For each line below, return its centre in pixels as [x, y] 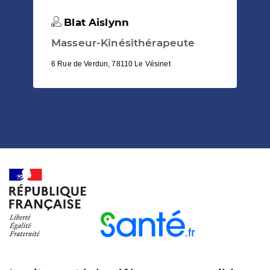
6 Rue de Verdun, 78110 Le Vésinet [111, 64]
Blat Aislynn [95, 22]
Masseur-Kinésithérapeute [123, 42]
